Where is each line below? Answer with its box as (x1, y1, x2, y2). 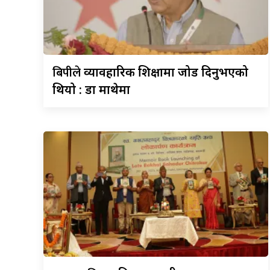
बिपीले (52, 63, 84, 84)
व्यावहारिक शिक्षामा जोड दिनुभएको (84, 64, 248, 81)
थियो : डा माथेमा (52, 81, 130, 98)
